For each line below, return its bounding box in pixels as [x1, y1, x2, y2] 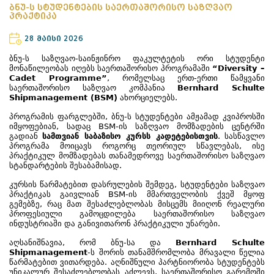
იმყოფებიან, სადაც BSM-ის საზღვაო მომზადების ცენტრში [9, 122, 265, 131]
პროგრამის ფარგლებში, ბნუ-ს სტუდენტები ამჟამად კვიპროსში [9, 112, 265, 121]
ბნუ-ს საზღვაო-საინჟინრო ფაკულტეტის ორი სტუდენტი [9, 54, 265, 63]
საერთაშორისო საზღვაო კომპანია [9, 83, 178, 92]
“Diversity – [212, 64, 265, 73]
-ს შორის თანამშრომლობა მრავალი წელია [87, 248, 265, 257]
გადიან [9, 131, 43, 141]
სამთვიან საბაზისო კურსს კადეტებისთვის [42, 131, 218, 141]
